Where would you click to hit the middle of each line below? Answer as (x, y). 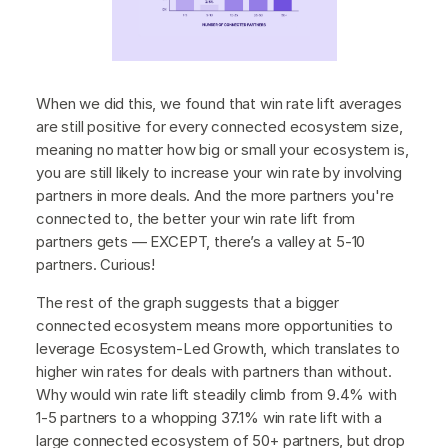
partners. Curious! (97, 264)
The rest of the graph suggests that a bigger (187, 302)
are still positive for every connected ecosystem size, (219, 126)
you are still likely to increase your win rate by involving (219, 172)
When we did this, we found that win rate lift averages (219, 103)
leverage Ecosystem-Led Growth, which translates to (218, 348)
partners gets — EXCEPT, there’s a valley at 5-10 (201, 241)
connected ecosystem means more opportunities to (214, 325)
